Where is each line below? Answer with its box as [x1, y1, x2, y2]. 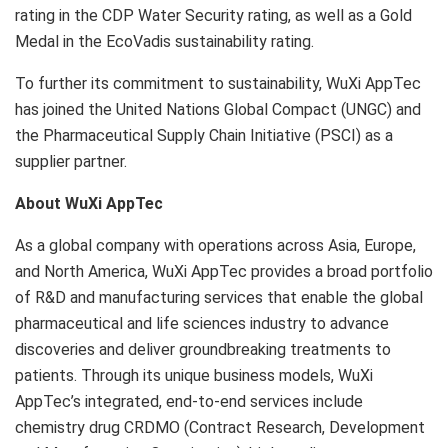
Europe [364, 235, 413, 255]
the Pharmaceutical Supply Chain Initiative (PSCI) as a [15, 125, 393, 145]
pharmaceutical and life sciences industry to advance [15, 313, 389, 333]
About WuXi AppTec [15, 193, 163, 213]
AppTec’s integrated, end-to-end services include [15, 391, 363, 411]
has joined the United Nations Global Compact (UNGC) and [15, 99, 421, 119]
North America [44, 261, 145, 281]
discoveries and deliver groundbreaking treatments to [15, 339, 391, 359]
